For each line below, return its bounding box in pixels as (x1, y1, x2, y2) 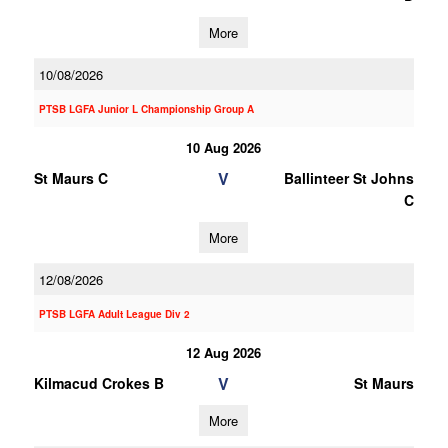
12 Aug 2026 (186, 343, 262, 362)
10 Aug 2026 (186, 138, 262, 157)
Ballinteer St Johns (283, 168, 414, 188)
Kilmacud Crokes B (33, 373, 164, 393)
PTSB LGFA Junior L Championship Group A (38, 102, 254, 116)
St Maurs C (33, 168, 108, 188)
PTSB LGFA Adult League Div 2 (38, 307, 190, 321)
